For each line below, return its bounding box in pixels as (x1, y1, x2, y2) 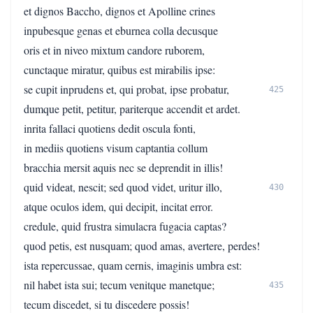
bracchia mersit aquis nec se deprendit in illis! (24, 160, 223, 175)
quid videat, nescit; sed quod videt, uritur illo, (24, 180, 222, 194)
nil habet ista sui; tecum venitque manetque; (24, 277, 214, 292)
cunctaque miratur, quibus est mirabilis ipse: (24, 62, 215, 77)
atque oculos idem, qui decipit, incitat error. (24, 199, 213, 214)
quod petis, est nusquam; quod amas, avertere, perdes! (24, 238, 260, 253)
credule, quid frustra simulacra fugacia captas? (24, 219, 226, 233)
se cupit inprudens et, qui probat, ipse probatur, (24, 82, 229, 96)
